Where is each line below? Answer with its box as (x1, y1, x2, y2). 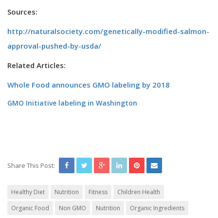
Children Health (117, 187, 160, 196)
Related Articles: (7, 60, 66, 70)
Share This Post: (7, 161, 55, 170)
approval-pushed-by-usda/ (7, 40, 101, 51)
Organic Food (11, 203, 49, 212)
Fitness (89, 187, 108, 196)
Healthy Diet (11, 187, 45, 196)
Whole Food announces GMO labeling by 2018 (7, 79, 170, 90)
